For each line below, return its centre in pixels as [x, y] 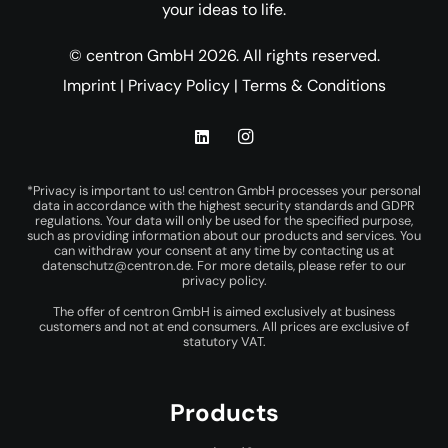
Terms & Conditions [313, 85]
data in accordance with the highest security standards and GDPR [224, 205]
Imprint [89, 85]
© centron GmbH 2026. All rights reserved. [224, 55]
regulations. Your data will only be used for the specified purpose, [224, 220]
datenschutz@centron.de [116, 265]
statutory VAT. [224, 341]
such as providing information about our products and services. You [224, 235]
